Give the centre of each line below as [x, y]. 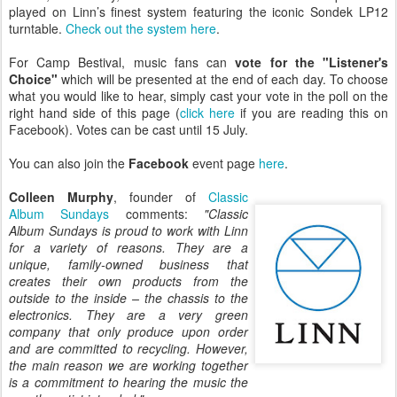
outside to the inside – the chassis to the [128, 298]
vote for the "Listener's [312, 62]
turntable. [37, 28]
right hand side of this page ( [94, 113]
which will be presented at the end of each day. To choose [223, 79]
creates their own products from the [128, 281]
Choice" [33, 79]
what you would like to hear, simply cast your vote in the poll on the [198, 96]
